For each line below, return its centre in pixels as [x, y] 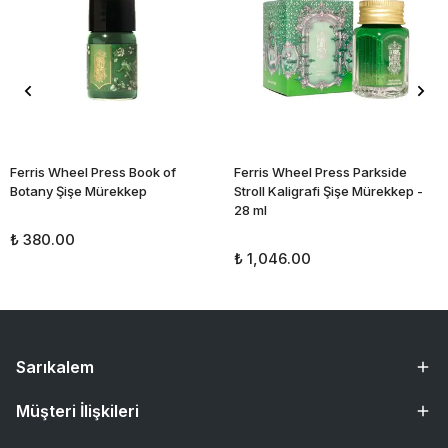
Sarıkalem [55, 367]
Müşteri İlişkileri [77, 411]
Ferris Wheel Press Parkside [320, 172]
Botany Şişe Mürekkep [78, 191]
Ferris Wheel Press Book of [93, 172]
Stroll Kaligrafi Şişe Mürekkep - [328, 191]
